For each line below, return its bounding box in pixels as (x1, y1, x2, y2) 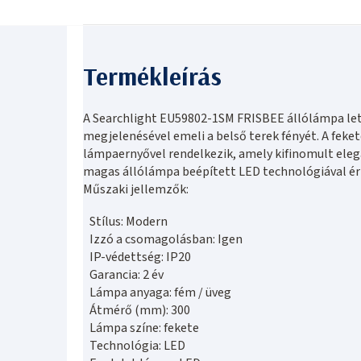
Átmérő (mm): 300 (89, 301, 190, 319)
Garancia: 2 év (89, 265, 164, 284)
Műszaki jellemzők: (83, 180, 189, 198)
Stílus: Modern (89, 212, 168, 230)
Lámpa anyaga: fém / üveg (89, 283, 231, 301)
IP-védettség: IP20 (89, 247, 191, 266)
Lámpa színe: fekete (89, 318, 199, 337)
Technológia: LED (89, 336, 185, 355)
